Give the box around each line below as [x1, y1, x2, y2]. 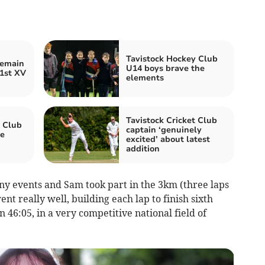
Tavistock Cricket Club [126, 114, 217, 126]
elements [126, 72, 164, 83]
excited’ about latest [126, 133, 210, 145]
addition [126, 143, 160, 154]
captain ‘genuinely [126, 124, 202, 135]
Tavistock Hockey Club [126, 53, 218, 64]
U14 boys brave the [126, 62, 205, 74]
